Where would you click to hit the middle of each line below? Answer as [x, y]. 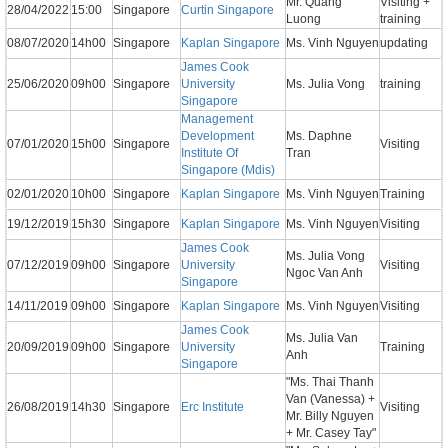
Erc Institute [212, 407]
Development [217, 136]
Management [217, 119]
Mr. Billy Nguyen [330, 416]
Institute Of [209, 153]
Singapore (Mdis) [228, 170]
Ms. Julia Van [322, 338]
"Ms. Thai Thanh [330, 382]
